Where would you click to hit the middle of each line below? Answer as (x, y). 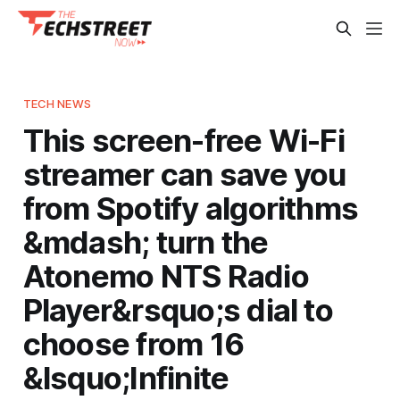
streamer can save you (184, 174)
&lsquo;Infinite (126, 377)
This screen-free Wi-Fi (183, 140)
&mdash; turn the (146, 242)
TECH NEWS (57, 103)
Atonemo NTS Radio (166, 275)
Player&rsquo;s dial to (178, 309)
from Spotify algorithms (191, 208)
